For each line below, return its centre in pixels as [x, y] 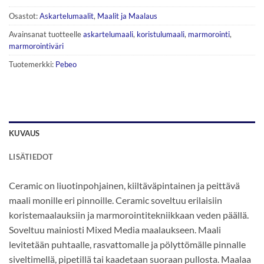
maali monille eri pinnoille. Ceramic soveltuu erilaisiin [115, 200]
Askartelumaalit [67, 16]
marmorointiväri [36, 46]
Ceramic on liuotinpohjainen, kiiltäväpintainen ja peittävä [124, 186]
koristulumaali [161, 34]
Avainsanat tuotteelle [46, 34]
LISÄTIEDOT [31, 157]
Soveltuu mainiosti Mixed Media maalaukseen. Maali [115, 230]
